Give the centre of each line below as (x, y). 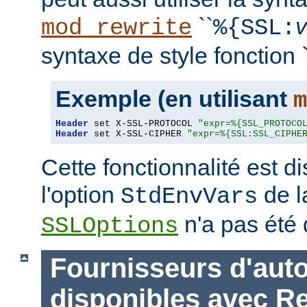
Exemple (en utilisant (174, 99)
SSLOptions (110, 226)
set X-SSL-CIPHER (138, 134)
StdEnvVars (189, 197)
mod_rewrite (116, 28)
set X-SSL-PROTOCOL (143, 124)
